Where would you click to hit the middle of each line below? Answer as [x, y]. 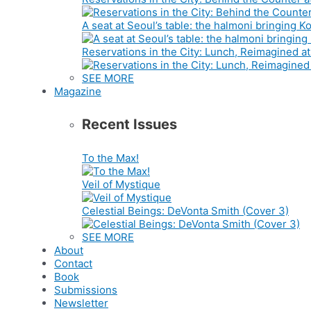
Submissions [86, 289]
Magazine [78, 91]
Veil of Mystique [121, 184]
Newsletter [81, 303]
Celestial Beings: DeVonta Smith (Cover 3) [185, 210]
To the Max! [110, 158]
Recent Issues [129, 125]
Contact [73, 263]
